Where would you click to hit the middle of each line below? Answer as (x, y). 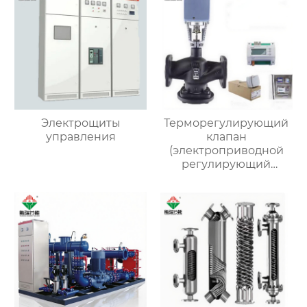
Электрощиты (81, 123)
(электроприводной (226, 151)
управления (81, 137)
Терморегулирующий (226, 123)
